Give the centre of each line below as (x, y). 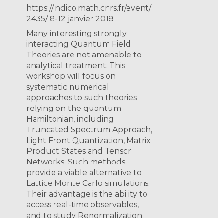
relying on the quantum (74, 109)
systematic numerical (68, 87)
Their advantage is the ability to (87, 194)
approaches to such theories (82, 98)
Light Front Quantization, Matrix (89, 141)
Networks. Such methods (76, 162)
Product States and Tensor (79, 151)
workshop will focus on (71, 76)
